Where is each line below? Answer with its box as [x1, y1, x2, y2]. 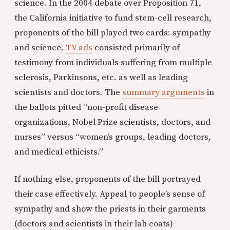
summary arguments [122, 87, 205, 98]
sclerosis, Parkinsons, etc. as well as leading [14, 72, 188, 83]
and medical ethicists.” [14, 146, 103, 158]
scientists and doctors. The [14, 87, 122, 98]
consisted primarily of [92, 42, 180, 53]
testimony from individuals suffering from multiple [14, 57, 212, 68]
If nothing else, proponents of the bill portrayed [14, 174, 201, 185]
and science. [14, 42, 66, 53]
